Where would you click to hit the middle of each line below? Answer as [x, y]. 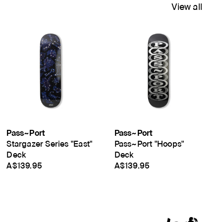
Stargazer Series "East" [50, 144]
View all [187, 6]
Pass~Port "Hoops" [149, 144]
